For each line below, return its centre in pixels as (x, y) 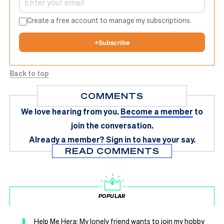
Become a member (157, 111)
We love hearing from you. (70, 111)
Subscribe (114, 42)
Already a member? (66, 139)
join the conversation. (112, 125)
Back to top (29, 73)
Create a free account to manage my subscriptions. (109, 20)
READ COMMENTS (112, 150)
